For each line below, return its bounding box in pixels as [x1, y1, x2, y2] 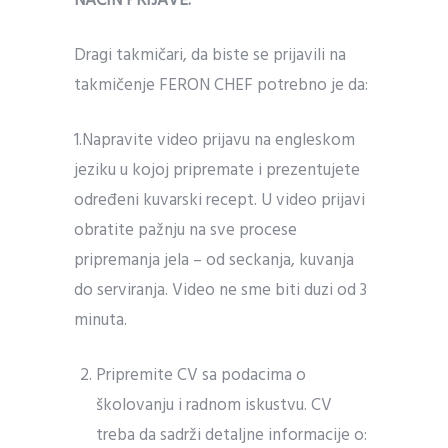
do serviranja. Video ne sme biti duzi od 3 [74, 277, 367, 304]
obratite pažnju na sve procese [74, 217, 297, 244]
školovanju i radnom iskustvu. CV [96, 392, 333, 419]
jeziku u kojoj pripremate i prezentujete [74, 157, 360, 184]
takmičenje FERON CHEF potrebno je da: [74, 72, 368, 99]
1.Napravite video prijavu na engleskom [74, 127, 355, 154]
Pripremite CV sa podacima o [96, 362, 307, 389]
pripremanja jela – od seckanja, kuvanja [74, 247, 354, 274]
